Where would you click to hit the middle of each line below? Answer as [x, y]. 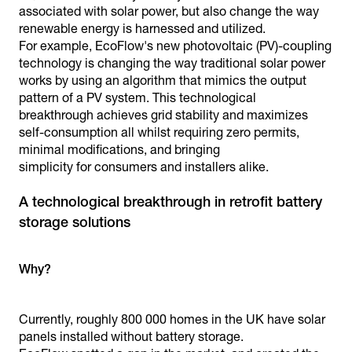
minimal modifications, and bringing [119, 150]
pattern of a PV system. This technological [137, 98]
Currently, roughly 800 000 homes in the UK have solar [172, 319]
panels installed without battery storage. [131, 337]
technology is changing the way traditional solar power [172, 63]
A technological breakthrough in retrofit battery [170, 202]
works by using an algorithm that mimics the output [163, 81]
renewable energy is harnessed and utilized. [142, 29]
